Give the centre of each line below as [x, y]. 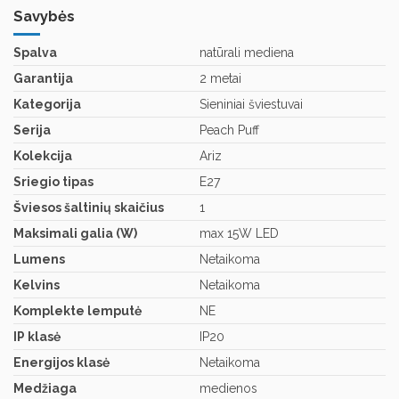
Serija [32, 130]
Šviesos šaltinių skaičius [89, 208]
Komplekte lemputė [77, 311]
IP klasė [37, 337]
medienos [228, 389]
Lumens [39, 260]
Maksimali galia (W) [75, 234]
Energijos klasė [61, 363]
